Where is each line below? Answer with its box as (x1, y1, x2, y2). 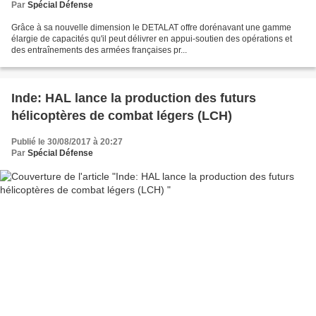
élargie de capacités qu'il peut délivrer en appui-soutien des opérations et (11, 34, 292, 44)
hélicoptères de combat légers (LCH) (11, 109, 232, 123)
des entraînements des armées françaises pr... (11, 45, 187, 56)
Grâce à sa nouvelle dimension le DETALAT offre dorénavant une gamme (11, 23, 291, 33)
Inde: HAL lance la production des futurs (11, 91, 256, 106)
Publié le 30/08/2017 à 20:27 (11, 137, 123, 147)
